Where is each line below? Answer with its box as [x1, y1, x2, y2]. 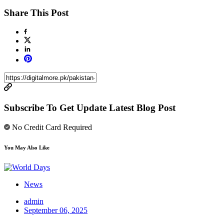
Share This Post [4, 7, 68, 18]
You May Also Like [4, 144, 49, 150]
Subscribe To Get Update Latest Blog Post [4, 102, 175, 113]
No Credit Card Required [10, 122, 92, 131]
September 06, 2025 [24, 205, 87, 214]
